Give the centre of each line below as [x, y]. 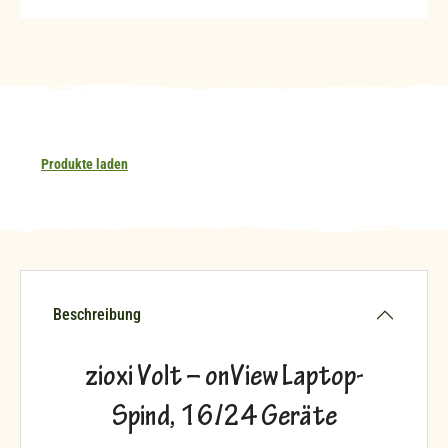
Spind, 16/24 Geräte [224, 418]
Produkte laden [84, 163]
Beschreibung [97, 314]
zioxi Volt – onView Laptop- [224, 378]
